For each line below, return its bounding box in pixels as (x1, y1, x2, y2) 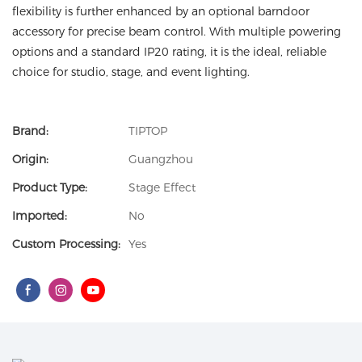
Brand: (12, 124, 48, 138)
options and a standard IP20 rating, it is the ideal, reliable (12, 44, 326, 59)
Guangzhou (128, 152, 193, 166)
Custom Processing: (12, 237, 120, 251)
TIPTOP (128, 124, 167, 138)
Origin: (12, 152, 48, 166)
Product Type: (12, 180, 87, 195)
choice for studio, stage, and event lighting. (12, 65, 250, 79)
